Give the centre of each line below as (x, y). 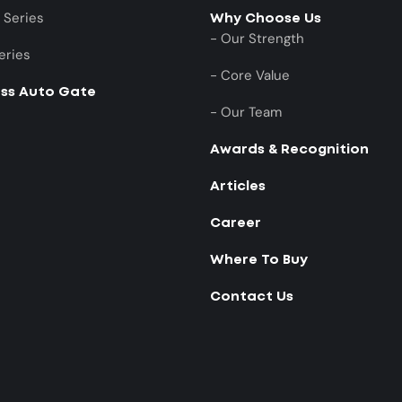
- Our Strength (257, 39)
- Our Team (246, 113)
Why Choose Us (266, 19)
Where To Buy (259, 261)
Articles (238, 187)
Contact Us (252, 297)
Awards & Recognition (289, 150)
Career (236, 224)
